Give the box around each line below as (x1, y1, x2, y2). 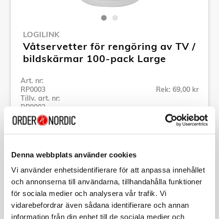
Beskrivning (25, 183, 69, 194)
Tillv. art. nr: (21, 93, 60, 103)
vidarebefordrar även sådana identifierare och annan (11, 200, 189, 209)
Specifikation (25, 154, 73, 164)
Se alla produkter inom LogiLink (21, 113, 125, 122)
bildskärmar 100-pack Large (23, 52, 166, 65)
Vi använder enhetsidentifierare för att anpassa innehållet (11, 165, 205, 174)
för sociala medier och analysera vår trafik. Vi (11, 189, 167, 197)
